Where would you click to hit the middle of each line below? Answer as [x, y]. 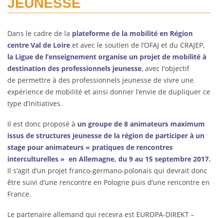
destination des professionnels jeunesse [74, 68]
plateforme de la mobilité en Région [131, 33]
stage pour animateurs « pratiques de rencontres [90, 147]
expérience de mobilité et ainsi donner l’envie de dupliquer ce [109, 92]
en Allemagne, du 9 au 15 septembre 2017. [140, 159]
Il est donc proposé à [42, 124]
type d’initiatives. [35, 103]
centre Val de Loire [40, 45]
